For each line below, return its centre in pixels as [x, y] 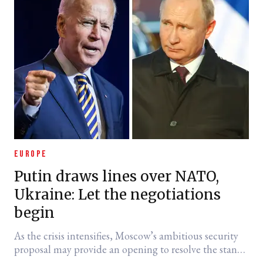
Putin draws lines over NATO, [117, 176]
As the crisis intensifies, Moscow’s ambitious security [126, 236]
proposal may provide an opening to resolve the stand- [130, 249]
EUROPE [31, 154]
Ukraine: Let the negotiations [117, 195]
